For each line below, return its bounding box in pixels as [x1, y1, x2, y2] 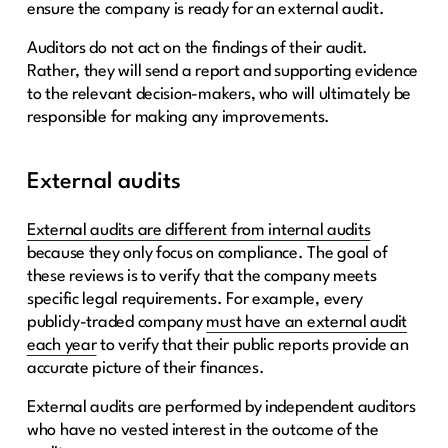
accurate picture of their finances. [26, 359, 265, 377]
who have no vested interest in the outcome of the [26, 421, 379, 439]
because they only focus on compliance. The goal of [26, 244, 388, 262]
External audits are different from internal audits [26, 221, 371, 239]
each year [26, 336, 97, 354]
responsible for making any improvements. [26, 108, 331, 126]
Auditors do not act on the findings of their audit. [26, 39, 369, 57]
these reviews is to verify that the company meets [26, 267, 377, 285]
